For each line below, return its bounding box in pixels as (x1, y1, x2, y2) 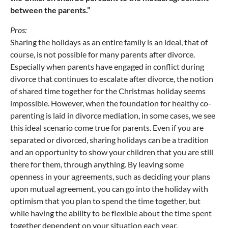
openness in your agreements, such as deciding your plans (10, 171, 210, 181)
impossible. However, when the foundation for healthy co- (10, 98, 211, 108)
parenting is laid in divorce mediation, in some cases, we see (10, 110, 215, 120)
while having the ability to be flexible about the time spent (10, 208, 212, 218)
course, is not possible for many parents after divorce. (10, 49, 195, 59)
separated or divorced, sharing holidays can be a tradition (10, 134, 209, 145)
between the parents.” (10, 5, 90, 15)
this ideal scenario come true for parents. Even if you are (10, 122, 204, 132)
